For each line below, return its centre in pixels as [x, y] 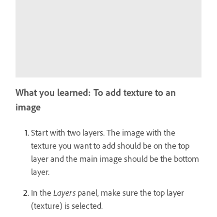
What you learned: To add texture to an [96, 92]
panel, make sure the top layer [130, 193]
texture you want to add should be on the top [110, 146]
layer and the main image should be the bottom [115, 159]
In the [42, 193]
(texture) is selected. [67, 206]
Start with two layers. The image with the [103, 132]
